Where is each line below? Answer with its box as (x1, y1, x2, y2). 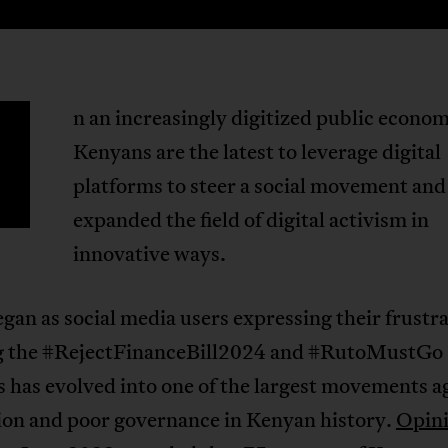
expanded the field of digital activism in (73, 205, 430, 234)
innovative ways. (73, 239, 227, 268)
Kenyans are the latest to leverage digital (73, 137, 442, 166)
